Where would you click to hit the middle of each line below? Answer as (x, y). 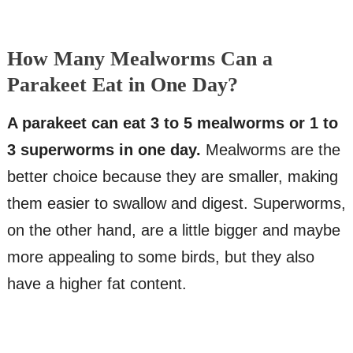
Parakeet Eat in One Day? (122, 85)
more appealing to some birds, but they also (160, 257)
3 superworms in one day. (104, 150)
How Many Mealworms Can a (139, 59)
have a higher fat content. (97, 284)
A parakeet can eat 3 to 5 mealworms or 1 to (172, 123)
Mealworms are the (270, 150)
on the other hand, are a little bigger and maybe (173, 230)
